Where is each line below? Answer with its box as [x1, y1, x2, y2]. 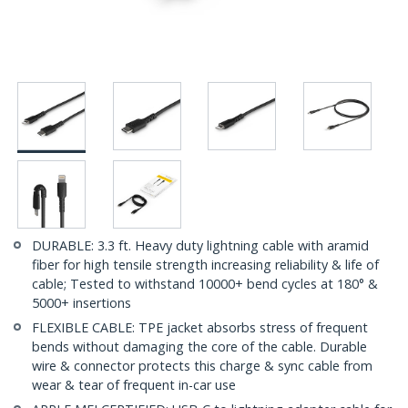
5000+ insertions [32, 294, 131, 312]
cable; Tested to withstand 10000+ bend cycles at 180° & [32, 275, 378, 293]
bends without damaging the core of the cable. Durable [32, 338, 367, 356]
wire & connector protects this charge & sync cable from [32, 357, 372, 375]
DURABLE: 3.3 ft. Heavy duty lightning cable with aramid [32, 237, 369, 255]
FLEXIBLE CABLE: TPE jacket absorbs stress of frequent [32, 319, 368, 337]
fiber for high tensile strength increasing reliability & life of [32, 256, 379, 274]
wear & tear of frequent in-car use [32, 376, 236, 394]
